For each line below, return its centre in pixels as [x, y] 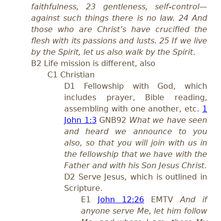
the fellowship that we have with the [136, 154]
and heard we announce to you [136, 132]
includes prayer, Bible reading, [136, 98]
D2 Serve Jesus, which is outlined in [136, 177]
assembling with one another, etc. [133, 109]
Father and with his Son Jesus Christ [134, 166]
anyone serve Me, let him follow [144, 211]
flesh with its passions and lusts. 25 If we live [119, 41]
